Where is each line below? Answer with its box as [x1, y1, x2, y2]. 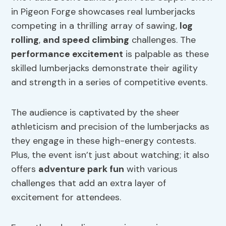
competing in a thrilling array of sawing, [11, 20, 180, 32]
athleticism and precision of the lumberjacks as [11, 121, 210, 133]
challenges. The [129, 34, 196, 46]
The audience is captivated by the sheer [11, 106, 180, 119]
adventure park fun [38, 163, 125, 176]
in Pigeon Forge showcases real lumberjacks [11, 6, 196, 18]
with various [124, 163, 178, 176]
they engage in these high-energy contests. [11, 135, 196, 147]
